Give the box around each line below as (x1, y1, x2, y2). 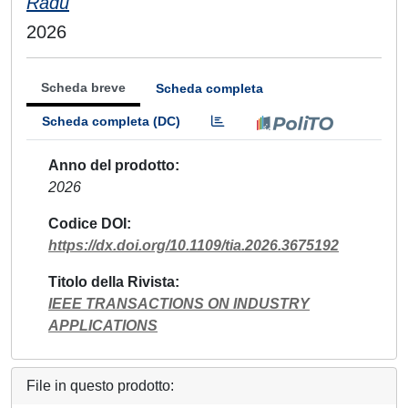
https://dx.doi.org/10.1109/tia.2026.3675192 (48, 238, 339, 253)
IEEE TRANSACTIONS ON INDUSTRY (48, 296, 310, 311)
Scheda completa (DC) (42, 114, 180, 128)
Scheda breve (41, 80, 126, 95)
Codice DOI (48, 216, 127, 231)
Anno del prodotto (48, 158, 175, 173)
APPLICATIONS (48, 318, 158, 333)
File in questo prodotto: (26, 378, 174, 393)
